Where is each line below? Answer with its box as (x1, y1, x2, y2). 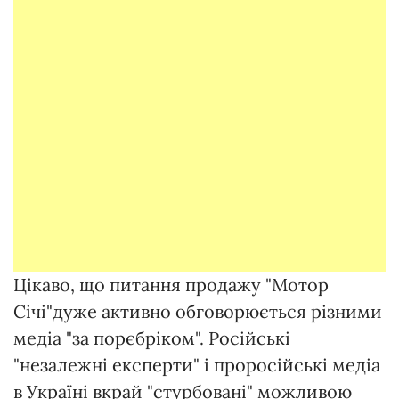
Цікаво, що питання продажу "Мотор (13, 273, 329, 297)
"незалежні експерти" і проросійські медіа (13, 354, 380, 377)
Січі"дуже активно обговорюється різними (13, 300, 382, 323)
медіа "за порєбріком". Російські (13, 327, 290, 350)
